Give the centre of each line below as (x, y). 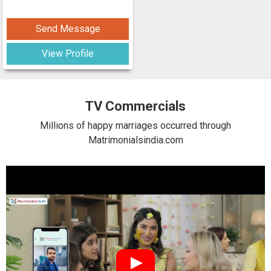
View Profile (68, 54)
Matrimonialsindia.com (135, 140)
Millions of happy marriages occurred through (135, 126)
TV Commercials (135, 106)
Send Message (68, 29)
